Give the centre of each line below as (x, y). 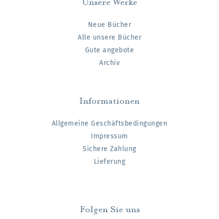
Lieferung (109, 162)
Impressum (109, 136)
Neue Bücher (109, 25)
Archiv (109, 63)
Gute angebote (109, 50)
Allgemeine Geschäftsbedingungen (109, 124)
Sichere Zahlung (109, 149)
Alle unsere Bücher (109, 38)
